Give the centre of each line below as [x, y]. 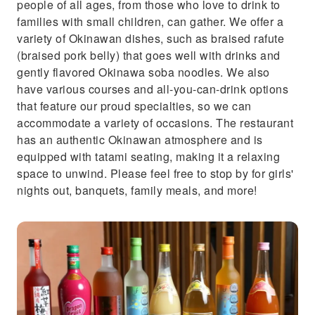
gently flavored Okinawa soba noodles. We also [143, 72]
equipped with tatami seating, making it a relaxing [148, 156]
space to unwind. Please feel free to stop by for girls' [155, 173]
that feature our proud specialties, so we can [134, 106]
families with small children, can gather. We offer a [150, 21]
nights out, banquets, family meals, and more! [137, 190]
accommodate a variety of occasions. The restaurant [155, 123]
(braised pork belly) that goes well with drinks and [149, 55]
